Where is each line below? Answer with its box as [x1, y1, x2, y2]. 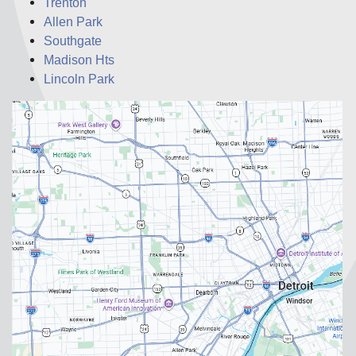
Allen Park [44, 14, 103, 29]
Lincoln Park [44, 71, 114, 86]
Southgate [44, 33, 102, 48]
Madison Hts [44, 52, 114, 67]
